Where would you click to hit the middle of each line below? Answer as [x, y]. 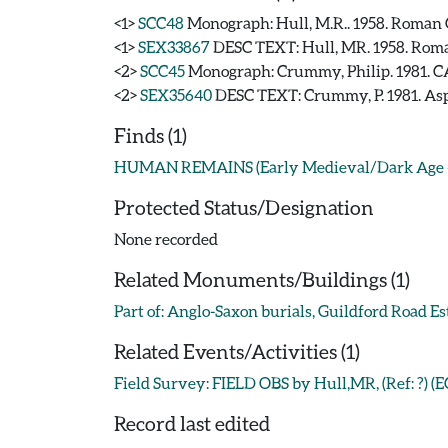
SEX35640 [176, 94]
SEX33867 [174, 46]
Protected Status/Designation [244, 207]
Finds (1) [150, 135]
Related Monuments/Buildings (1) [262, 279]
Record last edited [192, 423]
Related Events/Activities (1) [237, 351]
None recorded [166, 238]
